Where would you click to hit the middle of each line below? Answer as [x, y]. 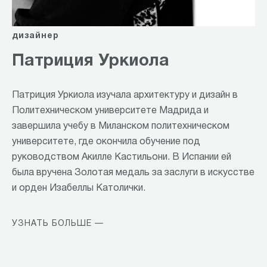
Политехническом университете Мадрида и [110, 111]
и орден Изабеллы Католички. [79, 189]
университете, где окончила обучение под [106, 142]
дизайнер [35, 36]
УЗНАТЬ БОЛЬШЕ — [58, 224]
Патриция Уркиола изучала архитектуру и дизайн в [125, 96]
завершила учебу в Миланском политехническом [121, 127]
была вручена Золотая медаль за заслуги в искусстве [133, 173]
